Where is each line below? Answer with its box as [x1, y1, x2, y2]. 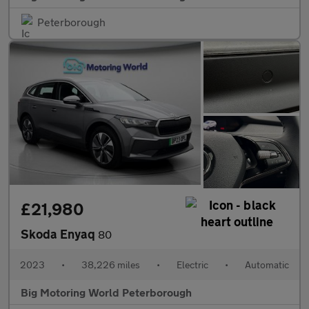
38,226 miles [81, 259, 140, 271]
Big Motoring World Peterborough [21, 286, 192, 299]
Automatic [245, 259, 289, 271]
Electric [177, 259, 208, 271]
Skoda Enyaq [21, 226, 98, 242]
